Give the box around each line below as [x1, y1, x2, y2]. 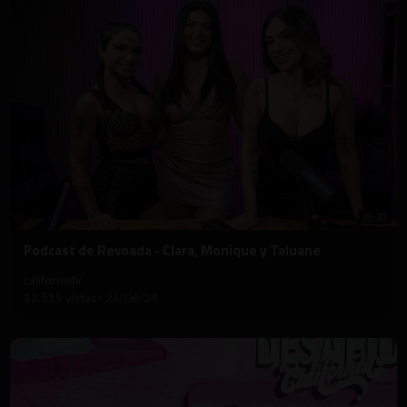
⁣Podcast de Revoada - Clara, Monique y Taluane [24, 239, 321, 261]
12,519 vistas [24, 290, 99, 305]
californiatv [24, 270, 81, 289]
